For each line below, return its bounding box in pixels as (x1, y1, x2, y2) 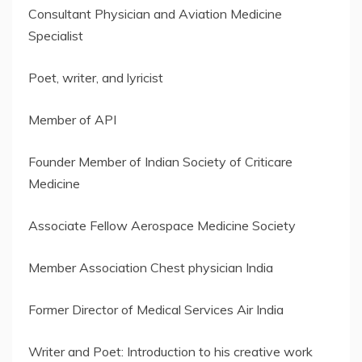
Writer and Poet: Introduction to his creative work (28, 343, 313, 360)
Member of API (28, 112, 116, 128)
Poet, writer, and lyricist (28, 69, 163, 86)
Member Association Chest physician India (28, 259, 273, 276)
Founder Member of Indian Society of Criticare (28, 154, 293, 170)
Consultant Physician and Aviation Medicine (28, 6, 282, 23)
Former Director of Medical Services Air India (28, 301, 284, 318)
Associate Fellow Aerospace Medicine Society (28, 217, 296, 234)
